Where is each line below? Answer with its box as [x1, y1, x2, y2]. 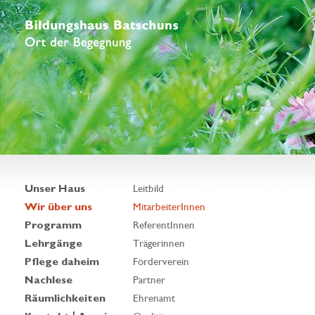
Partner [133, 274, 165, 286]
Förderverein [133, 255, 189, 268]
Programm [25, 219, 82, 231]
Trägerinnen [133, 237, 185, 250]
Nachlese [25, 274, 72, 286]
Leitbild [133, 182, 164, 195]
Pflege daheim [25, 255, 99, 268]
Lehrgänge [25, 237, 82, 250]
